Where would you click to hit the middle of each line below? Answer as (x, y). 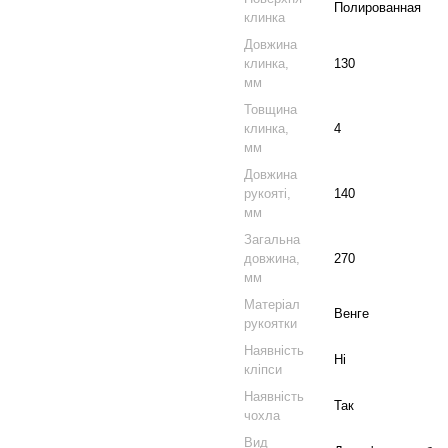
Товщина (270, 109)
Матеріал (272, 304)
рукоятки (270, 323)
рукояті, (267, 193)
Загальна (272, 239)
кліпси (263, 369)
